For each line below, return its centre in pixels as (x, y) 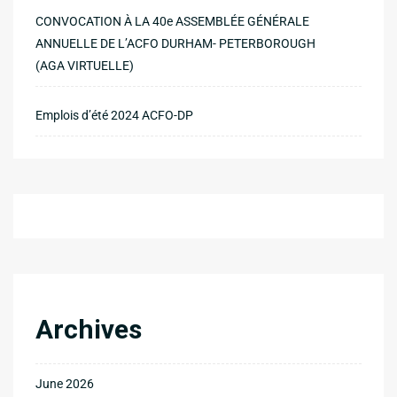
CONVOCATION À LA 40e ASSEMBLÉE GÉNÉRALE (172, 21)
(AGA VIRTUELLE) (85, 65)
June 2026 (65, 383)
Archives (89, 329)
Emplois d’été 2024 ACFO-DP (114, 115)
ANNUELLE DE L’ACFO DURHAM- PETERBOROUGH (175, 43)
